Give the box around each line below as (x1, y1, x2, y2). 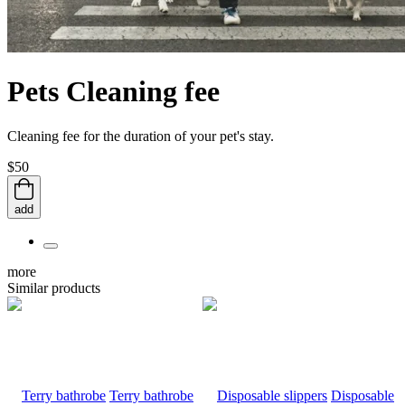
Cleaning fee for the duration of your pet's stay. (7, 127, 274, 144)
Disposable (331, 387, 394, 403)
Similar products (7, 279, 100, 296)
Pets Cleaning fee (7, 75, 220, 108)
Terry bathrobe (109, 387, 193, 403)
